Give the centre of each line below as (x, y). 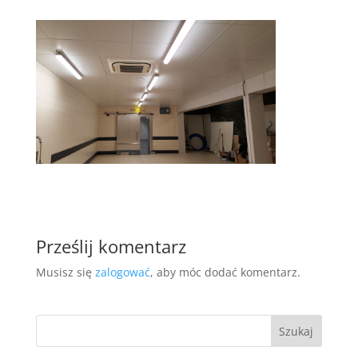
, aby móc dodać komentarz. (225, 272)
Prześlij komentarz (111, 247)
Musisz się (65, 272)
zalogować (122, 272)
